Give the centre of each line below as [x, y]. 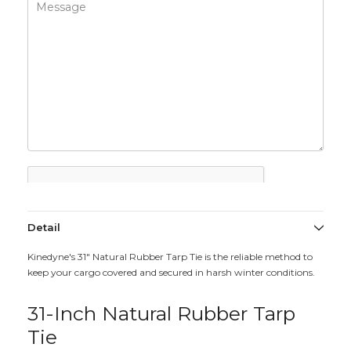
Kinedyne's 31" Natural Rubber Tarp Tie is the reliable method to [170, 257]
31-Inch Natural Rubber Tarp [161, 314]
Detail [44, 228]
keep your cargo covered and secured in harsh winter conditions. [171, 273]
